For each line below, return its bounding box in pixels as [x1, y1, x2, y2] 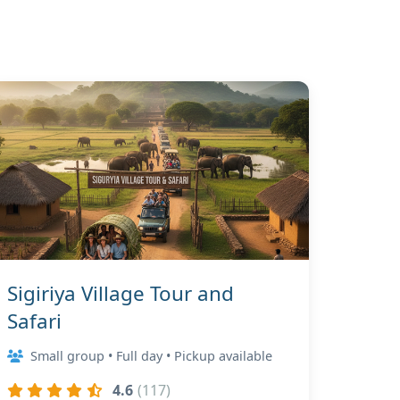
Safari [7, 307, 62, 335]
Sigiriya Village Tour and [7, 279, 234, 307]
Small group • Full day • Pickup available [30, 347, 272, 364]
